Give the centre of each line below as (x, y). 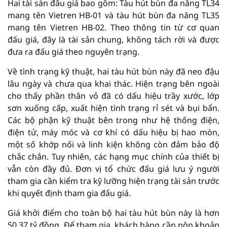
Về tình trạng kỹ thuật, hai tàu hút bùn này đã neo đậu (113, 71)
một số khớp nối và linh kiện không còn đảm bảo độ (113, 144)
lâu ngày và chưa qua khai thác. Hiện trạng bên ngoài (113, 84)
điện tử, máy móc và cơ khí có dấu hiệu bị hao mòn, (113, 132)
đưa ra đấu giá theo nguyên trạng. (73, 52)
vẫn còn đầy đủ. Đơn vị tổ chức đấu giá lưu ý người (113, 169)
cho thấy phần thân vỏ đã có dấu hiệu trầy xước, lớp (113, 96)
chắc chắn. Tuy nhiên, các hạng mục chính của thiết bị (113, 157)
